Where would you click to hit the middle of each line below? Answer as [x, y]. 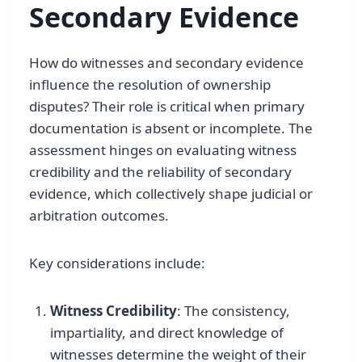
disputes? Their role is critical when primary [167, 106]
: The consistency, [233, 310]
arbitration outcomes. [99, 215]
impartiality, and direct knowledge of [166, 332]
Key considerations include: [117, 263]
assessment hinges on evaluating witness [163, 149]
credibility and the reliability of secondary [160, 171]
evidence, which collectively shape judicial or [171, 193]
